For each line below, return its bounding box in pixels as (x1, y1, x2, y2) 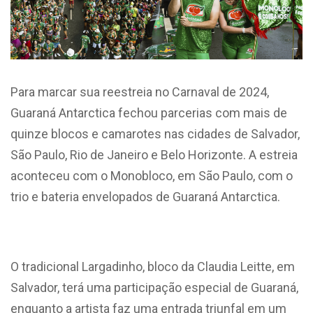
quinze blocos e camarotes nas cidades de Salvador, (10, 126, 300, 141)
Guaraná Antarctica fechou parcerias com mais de (10, 105, 287, 120)
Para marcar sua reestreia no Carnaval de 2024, (10, 84, 269, 99)
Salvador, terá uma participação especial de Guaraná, (10, 279, 298, 295)
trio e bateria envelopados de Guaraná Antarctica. (10, 189, 280, 204)
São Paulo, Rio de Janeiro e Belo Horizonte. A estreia (10, 147, 298, 162)
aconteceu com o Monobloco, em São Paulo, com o (10, 168, 293, 183)
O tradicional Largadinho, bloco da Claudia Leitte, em (10, 259, 295, 274)
